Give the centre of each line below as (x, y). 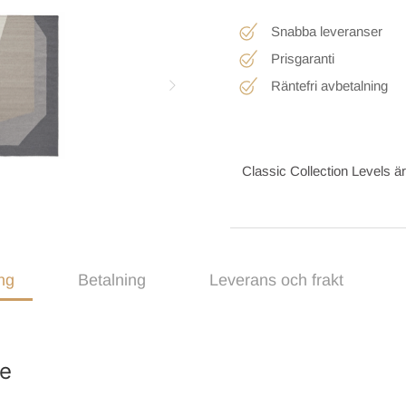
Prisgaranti (303, 59)
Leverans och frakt (276, 280)
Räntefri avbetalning (329, 86)
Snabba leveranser (327, 32)
